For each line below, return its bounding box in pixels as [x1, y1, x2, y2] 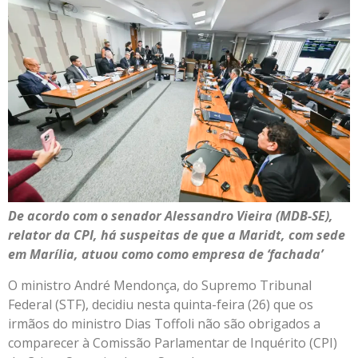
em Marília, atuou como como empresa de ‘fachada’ [8, 245, 323, 264]
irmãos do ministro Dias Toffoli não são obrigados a [8, 314, 320, 332]
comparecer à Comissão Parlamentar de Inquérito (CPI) [8, 333, 337, 352]
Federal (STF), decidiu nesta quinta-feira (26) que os [8, 295, 313, 313]
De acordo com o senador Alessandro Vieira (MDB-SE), [8, 207, 333, 225]
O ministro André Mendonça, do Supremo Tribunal [8, 276, 312, 294]
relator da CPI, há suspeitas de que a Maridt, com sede [8, 226, 345, 245]
